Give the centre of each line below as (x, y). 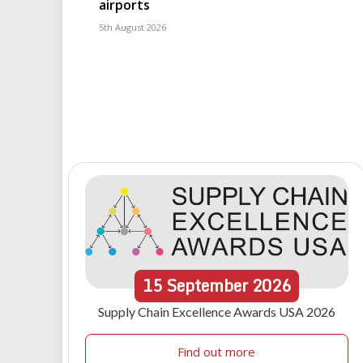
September (207, 286)
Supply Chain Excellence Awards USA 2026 (216, 312)
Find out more (217, 352)
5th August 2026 (132, 28)
